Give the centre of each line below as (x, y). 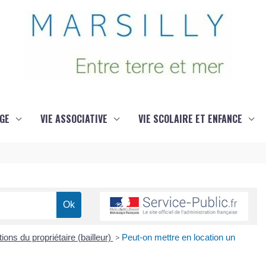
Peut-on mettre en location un (178, 237)
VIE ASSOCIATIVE (74, 119)
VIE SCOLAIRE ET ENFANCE (190, 119)
